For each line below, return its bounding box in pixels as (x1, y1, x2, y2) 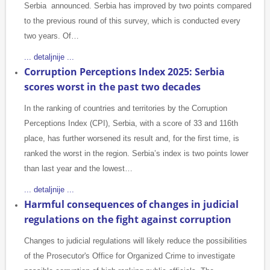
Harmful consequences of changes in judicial (24, 198, 239, 212)
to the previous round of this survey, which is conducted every (24, 16, 240, 26)
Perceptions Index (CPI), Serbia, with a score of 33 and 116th (24, 119, 238, 128)
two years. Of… (24, 31, 79, 41)
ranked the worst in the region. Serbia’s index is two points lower (24, 149, 248, 159)
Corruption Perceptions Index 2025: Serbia (24, 65, 225, 79)
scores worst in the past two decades (24, 80, 201, 94)
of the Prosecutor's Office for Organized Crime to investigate (24, 251, 235, 261)
